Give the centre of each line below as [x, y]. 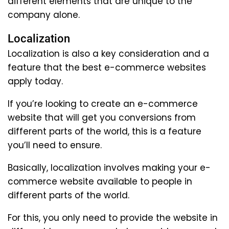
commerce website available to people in [100, 181]
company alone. [44, 15]
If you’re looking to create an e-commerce [103, 104]
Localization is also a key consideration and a [108, 53]
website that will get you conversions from [102, 117]
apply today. [35, 81]
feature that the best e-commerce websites [107, 67]
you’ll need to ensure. [55, 145]
